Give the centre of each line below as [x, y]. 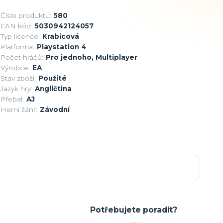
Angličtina [53, 88]
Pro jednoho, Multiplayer [91, 57]
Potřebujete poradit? [134, 210]
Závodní [55, 109]
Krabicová [60, 36]
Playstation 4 [61, 47]
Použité [52, 78]
